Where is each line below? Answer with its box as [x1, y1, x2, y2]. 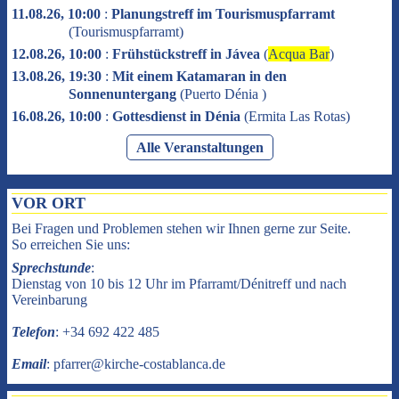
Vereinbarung [12, 292, 87, 307]
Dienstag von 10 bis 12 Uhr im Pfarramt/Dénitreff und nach [12, 276, 346, 291]
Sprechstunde [12, 260, 91, 275]
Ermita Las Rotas [248, 109, 346, 124]
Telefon [12, 324, 55, 339]
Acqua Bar [268, 46, 330, 61]
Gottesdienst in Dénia [112, 109, 240, 124]
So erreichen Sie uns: [12, 237, 130, 252]
